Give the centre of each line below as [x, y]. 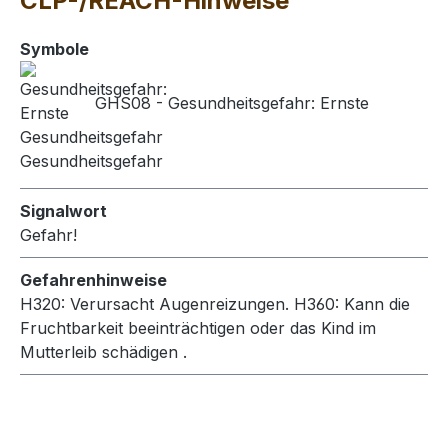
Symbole [54, 48]
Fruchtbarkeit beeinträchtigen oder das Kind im [198, 327]
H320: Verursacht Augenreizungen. [157, 303]
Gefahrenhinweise [93, 279]
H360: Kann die [352, 303]
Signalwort [63, 210]
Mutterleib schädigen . [103, 351]
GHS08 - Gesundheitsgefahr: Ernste [229, 102]
